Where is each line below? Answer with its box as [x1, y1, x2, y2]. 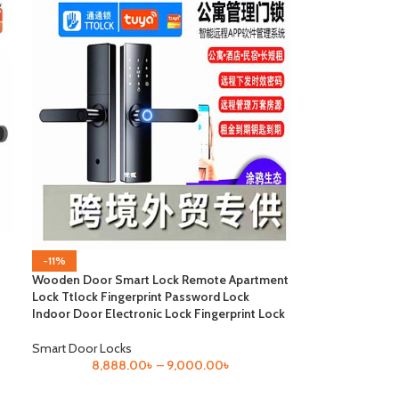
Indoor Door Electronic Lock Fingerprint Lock [32, 305, 286, 322]
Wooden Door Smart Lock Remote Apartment [32, 271, 289, 288]
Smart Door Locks [32, 339, 133, 356]
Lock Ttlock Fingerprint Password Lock [32, 288, 250, 305]
